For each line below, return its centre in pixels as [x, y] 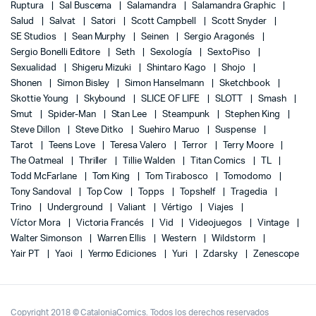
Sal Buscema [86, 6]
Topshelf [199, 193]
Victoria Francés [111, 224]
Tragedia [250, 193]
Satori [104, 22]
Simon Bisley [84, 84]
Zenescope [276, 255]
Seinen [156, 37]
